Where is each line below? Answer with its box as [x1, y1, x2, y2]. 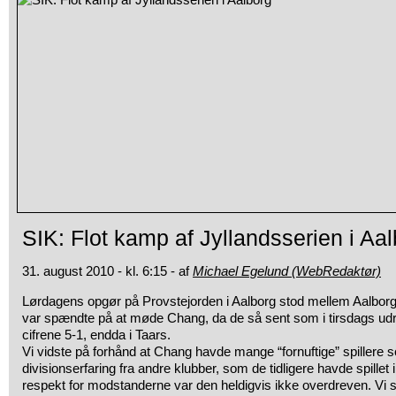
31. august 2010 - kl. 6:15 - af [22, 263, 193, 278]
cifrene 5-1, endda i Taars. [22, 327, 171, 342]
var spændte [22, 310, 95, 325]
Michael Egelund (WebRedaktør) [193, 263, 381, 278]
